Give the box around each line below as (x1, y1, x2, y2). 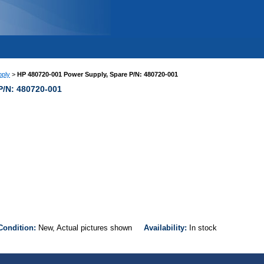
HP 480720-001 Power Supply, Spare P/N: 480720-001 (17, 71, 178, 78)
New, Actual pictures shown (38, 223, 144, 233)
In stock (189, 223, 222, 233)
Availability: (144, 223, 189, 233)
